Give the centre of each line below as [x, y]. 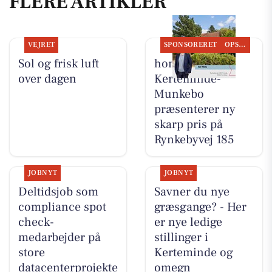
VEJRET [41, 44]
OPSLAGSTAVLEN [242, 44]
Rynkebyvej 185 [194, 139]
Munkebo [179, 94]
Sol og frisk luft [58, 63]
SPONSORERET [190, 44]
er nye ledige [188, 223]
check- [36, 223]
